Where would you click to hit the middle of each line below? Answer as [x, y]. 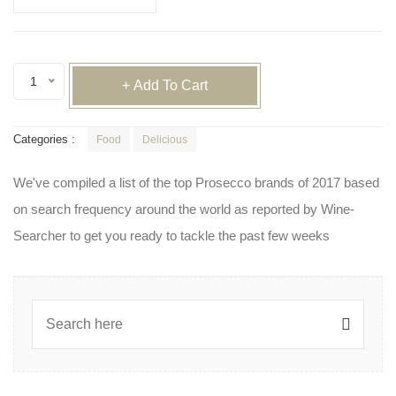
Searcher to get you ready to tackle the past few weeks [171, 236]
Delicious [165, 140]
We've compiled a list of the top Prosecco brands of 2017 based [196, 183]
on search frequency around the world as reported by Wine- [184, 209]
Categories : [44, 140]
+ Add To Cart [164, 86]
